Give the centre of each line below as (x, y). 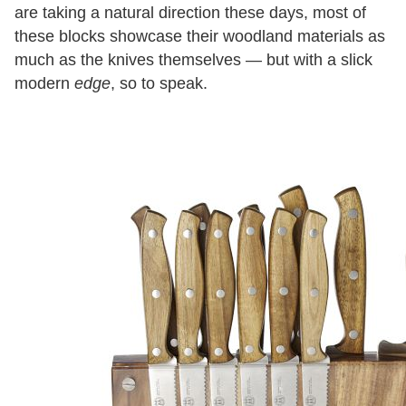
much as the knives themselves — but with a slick (193, 60)
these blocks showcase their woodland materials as (200, 36)
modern (44, 83)
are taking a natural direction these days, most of (190, 13)
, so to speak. (159, 83)
